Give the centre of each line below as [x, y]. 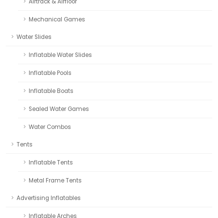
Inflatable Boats [51, 91]
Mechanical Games [57, 19]
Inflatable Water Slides [60, 55]
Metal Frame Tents [55, 180]
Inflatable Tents [51, 162]
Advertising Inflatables [49, 198]
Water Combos [50, 127]
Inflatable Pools [50, 73]
